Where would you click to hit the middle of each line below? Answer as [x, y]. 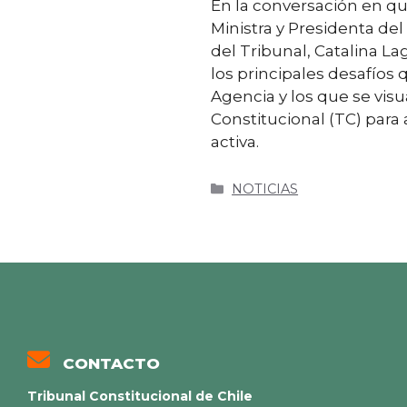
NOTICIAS [265, 189]
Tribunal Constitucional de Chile [140, 397]
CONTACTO [111, 363]
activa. [235, 142]
